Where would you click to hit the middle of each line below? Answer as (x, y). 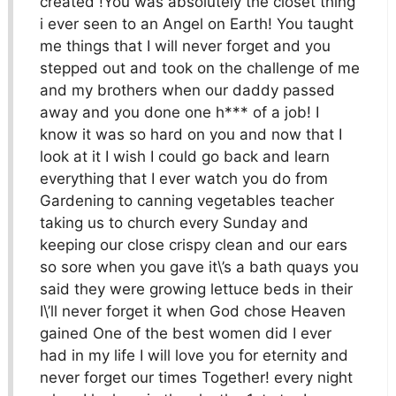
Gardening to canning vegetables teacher (187, 201)
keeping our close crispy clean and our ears (193, 245)
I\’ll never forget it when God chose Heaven (192, 312)
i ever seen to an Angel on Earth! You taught (196, 24)
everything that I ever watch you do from (183, 179)
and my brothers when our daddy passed (187, 91)
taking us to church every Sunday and (174, 223)
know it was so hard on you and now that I (190, 135)
